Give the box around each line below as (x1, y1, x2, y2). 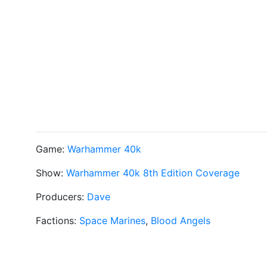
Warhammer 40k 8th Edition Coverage (66, 167, 240, 179)
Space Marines (79, 215, 145, 226)
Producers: (36, 191, 87, 203)
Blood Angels (151, 215, 210, 226)
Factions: (36, 215, 79, 226)
